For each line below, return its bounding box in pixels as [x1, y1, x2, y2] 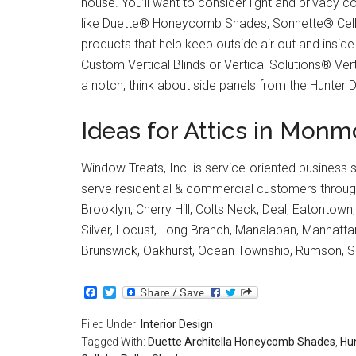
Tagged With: [81, 335, 148, 349]
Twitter [116, 284, 155, 300]
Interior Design [141, 318, 213, 331]
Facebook [97, 284, 152, 300]
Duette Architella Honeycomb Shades [148, 335, 335, 349]
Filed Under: [81, 318, 141, 331]
